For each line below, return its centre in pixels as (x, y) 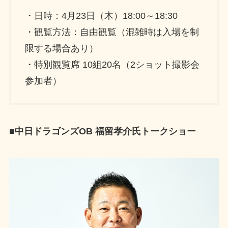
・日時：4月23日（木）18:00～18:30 (101, 16)
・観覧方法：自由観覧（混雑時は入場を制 (112, 32)
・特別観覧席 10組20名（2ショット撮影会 (112, 65)
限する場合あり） (61, 49)
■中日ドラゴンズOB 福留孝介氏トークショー (102, 131)
